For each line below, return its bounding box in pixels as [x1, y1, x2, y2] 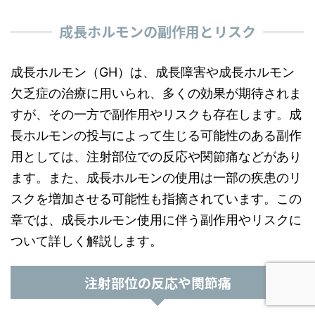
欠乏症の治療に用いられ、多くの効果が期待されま [11, 86, 302, 101]
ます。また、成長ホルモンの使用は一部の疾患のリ [11, 170, 302, 185]
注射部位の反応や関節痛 [84, 273, 231, 292]
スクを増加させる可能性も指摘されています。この [11, 191, 302, 206]
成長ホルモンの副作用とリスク [59, 21, 256, 41]
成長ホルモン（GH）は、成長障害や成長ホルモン [11, 65, 295, 79]
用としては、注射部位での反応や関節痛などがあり [11, 149, 302, 164]
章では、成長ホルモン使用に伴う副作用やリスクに [11, 212, 302, 227]
